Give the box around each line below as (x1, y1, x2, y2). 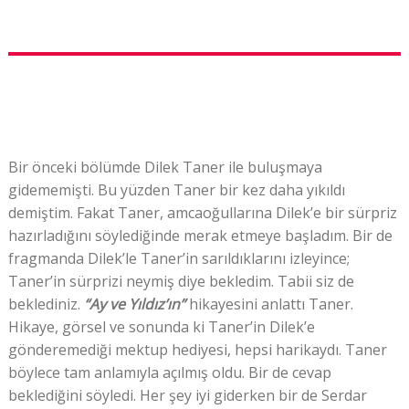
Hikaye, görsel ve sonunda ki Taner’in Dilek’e (7, 317, 315, 338)
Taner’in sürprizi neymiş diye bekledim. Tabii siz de (7, 271, 354, 292)
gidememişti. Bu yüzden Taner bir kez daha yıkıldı (7, 180, 345, 201)
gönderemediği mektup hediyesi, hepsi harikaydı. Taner (7, 340, 387, 361)
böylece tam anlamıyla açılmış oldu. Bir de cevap (7, 362, 331, 383)
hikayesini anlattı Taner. (188, 294, 353, 315)
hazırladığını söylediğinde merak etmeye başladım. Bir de (7, 225, 393, 246)
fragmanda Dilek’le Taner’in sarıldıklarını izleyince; (7, 248, 350, 269)
